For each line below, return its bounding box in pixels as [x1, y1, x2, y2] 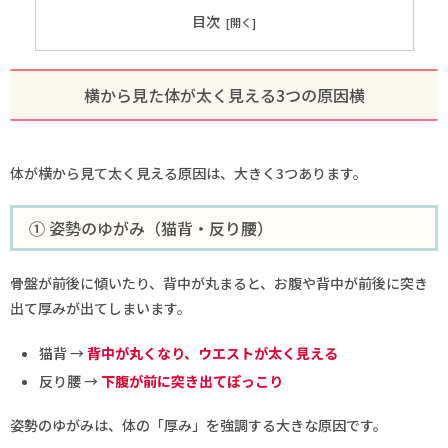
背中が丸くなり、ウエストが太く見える [86, 342, 338, 363]
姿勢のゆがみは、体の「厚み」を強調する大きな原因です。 [10, 415, 387, 436]
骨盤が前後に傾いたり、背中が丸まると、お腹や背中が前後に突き [10, 273, 428, 294]
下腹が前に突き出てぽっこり [100, 370, 283, 391]
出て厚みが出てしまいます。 [10, 298, 191, 319]
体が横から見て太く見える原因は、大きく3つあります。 [10, 162, 367, 183]
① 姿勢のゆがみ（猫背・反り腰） [29, 216, 273, 241]
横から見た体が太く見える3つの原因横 [83, 82, 365, 107]
